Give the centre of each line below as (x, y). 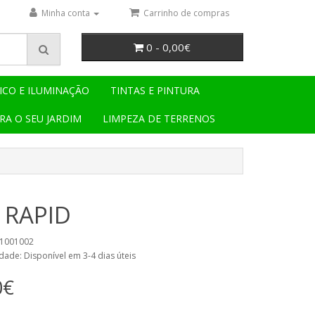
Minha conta (66, 13)
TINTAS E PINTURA (155, 90)
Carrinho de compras (186, 13)
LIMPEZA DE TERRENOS (159, 118)
